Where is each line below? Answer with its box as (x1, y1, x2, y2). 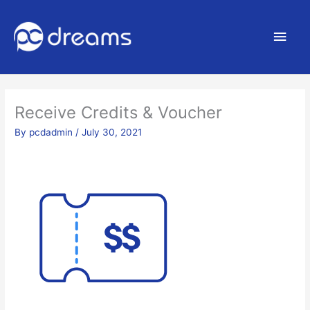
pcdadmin (29, 127, 76, 138)
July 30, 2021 (82, 127, 143, 138)
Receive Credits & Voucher (15, 102, 223, 123)
